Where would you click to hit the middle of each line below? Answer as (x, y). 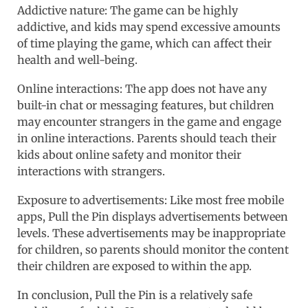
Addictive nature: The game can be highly (128, 10)
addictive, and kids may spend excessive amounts (149, 26)
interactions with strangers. (91, 171)
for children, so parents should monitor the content (153, 249)
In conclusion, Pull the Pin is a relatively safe (135, 295)
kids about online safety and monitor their (129, 154)
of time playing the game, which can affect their (144, 43)
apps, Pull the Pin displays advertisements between (153, 216)
